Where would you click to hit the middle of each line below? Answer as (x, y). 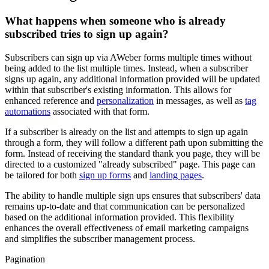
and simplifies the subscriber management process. (100, 238)
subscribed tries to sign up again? (87, 34)
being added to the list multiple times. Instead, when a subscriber (126, 68)
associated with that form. (100, 111)
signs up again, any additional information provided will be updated (132, 79)
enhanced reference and (51, 100)
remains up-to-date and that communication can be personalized (125, 206)
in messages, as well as (199, 100)
